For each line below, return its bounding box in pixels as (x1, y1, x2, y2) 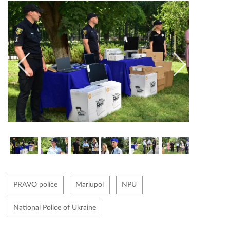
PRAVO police (13, 181, 57, 188)
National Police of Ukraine (13, 204, 96, 212)
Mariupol (75, 181, 104, 188)
